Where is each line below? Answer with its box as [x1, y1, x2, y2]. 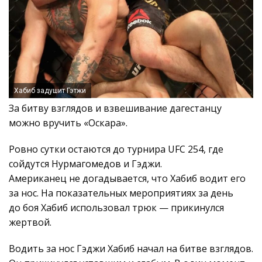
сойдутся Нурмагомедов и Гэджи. [9, 157, 162, 170]
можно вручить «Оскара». [9, 116, 127, 129]
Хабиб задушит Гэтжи [14, 86, 86, 95]
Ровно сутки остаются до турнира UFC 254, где [9, 142, 223, 156]
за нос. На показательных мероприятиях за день [9, 186, 233, 199]
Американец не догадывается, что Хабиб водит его [9, 171, 246, 185]
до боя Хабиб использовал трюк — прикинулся [9, 201, 224, 214]
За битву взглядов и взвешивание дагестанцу [9, 101, 222, 115]
